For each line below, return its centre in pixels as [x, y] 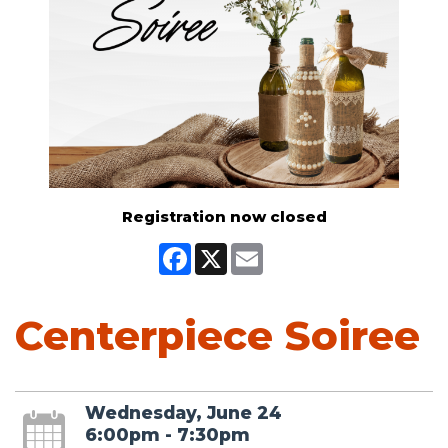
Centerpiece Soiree [217, 335]
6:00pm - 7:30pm [167, 434]
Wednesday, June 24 [183, 412]
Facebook [229, 250]
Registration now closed [224, 216]
